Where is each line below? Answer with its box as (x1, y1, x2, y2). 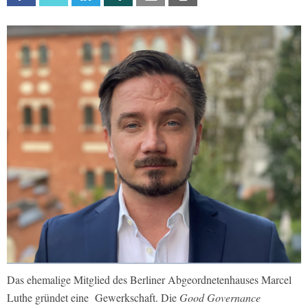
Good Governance (179, 289, 261, 305)
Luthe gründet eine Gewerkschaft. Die (7, 289, 179, 305)
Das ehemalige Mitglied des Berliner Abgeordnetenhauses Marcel (7, 272, 291, 287)
